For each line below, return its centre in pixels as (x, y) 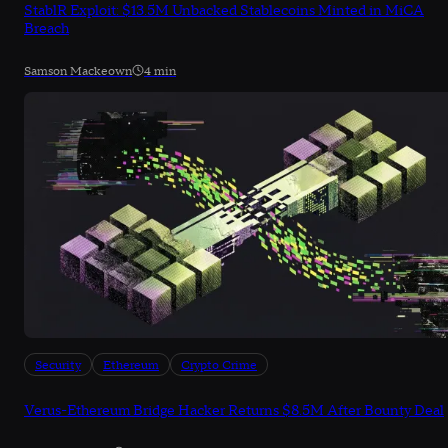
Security (58, 366)
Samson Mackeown (78, 72)
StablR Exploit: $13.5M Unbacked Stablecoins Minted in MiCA (224, 11)
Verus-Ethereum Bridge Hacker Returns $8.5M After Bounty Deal (234, 411)
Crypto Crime (219, 366)
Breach (46, 29)
